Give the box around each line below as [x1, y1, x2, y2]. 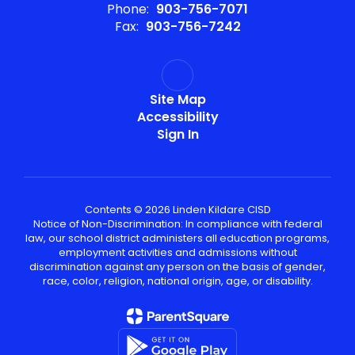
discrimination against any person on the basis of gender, [29, 259, 326, 274]
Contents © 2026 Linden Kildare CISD [84, 202, 271, 217]
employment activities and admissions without [58, 245, 297, 260]
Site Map [149, 90, 206, 109]
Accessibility [136, 108, 219, 126]
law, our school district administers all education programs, [25, 231, 330, 246]
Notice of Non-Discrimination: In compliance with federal [32, 216, 323, 231]
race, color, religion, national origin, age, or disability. [42, 273, 313, 288]
